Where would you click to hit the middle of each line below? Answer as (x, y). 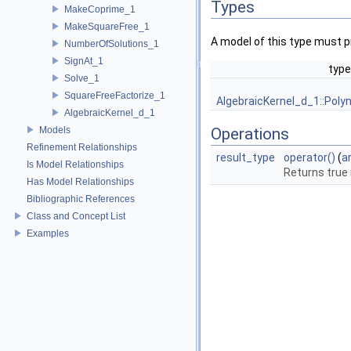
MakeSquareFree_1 (107, 26)
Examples (48, 233)
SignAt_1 (84, 61)
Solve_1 (82, 78)
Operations (250, 134)
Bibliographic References (81, 199)
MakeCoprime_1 (100, 9)
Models (55, 130)
